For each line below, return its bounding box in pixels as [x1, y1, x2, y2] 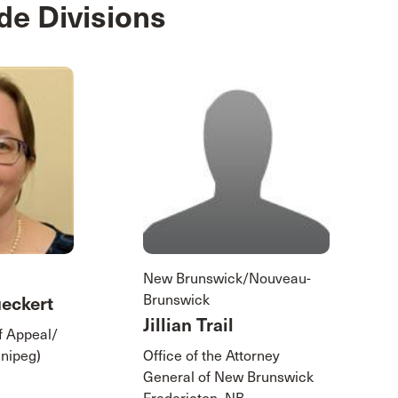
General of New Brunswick [142, 368, 314, 386]
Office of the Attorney [142, 346, 280, 364]
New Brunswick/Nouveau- [142, 269, 311, 287]
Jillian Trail [142, 314, 234, 337]
